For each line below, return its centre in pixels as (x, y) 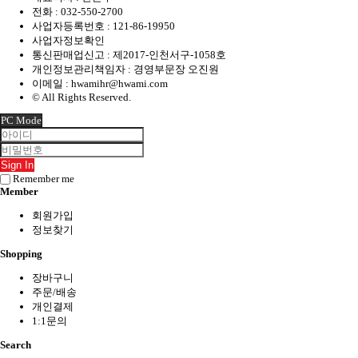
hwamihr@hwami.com (119, 84)
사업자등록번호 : (72, 26)
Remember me (42, 178)
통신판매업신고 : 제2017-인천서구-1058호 (129, 55)
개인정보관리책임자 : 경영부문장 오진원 (125, 70)
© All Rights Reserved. (82, 97)
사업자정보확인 (68, 41)
